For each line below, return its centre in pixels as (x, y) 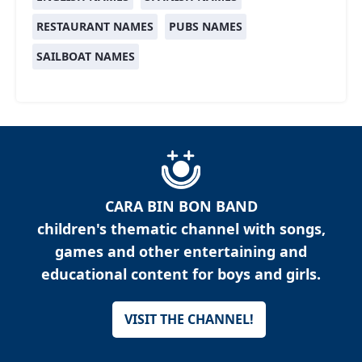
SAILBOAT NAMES (86, 57)
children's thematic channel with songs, (181, 229)
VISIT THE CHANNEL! (189, 320)
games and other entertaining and (181, 252)
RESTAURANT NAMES (95, 27)
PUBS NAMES (206, 27)
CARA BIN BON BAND (181, 206)
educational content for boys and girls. (181, 274)
